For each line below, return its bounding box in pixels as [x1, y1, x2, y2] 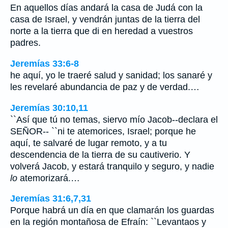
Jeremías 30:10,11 [10, 102, 88, 113]
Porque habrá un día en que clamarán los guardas [10, 205, 214, 216]
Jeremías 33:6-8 [10, 58, 79, 69]
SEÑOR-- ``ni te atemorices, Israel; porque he [10, 126, 196, 136]
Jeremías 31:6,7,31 [10, 193, 91, 204]
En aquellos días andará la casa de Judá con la [10, 3, 203, 13]
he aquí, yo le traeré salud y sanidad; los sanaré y [10, 70, 212, 80]
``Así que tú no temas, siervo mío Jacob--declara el [10, 114, 218, 125]
